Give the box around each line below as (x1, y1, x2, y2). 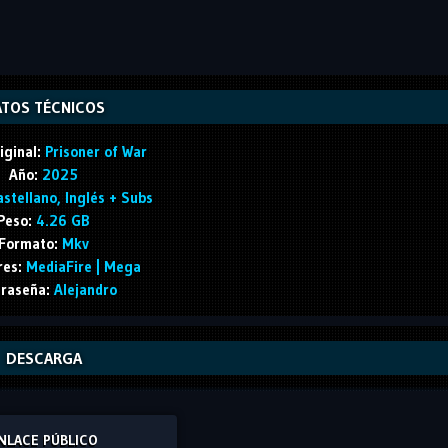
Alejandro (50, 279, 117, 299)
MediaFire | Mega (21, 256, 141, 276)
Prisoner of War (40, 141, 147, 161)
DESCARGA (5, 347, 82, 368)
